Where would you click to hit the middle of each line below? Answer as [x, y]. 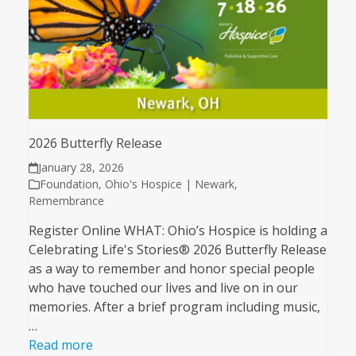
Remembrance [66, 201]
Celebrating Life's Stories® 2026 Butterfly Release [177, 250]
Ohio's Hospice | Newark [169, 184]
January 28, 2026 [81, 168]
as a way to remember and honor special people [171, 269]
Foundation [69, 184]
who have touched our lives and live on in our [163, 288]
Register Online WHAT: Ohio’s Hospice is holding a [178, 231]
